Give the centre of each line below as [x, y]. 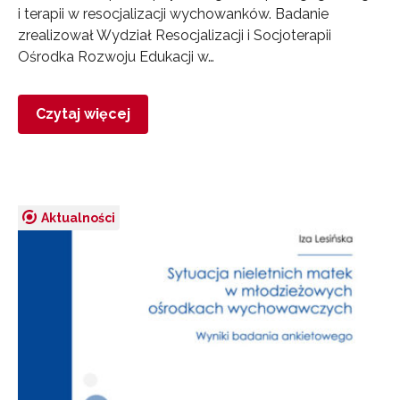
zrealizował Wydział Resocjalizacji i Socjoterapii [175, 35]
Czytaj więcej [83, 113]
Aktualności [78, 217]
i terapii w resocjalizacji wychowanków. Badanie [173, 13]
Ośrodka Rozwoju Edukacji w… [116, 56]
